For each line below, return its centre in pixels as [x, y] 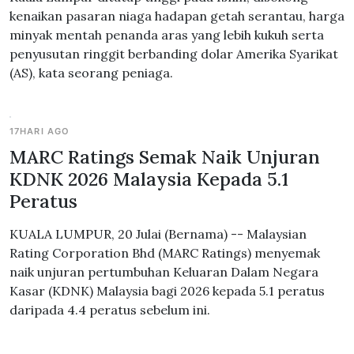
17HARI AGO [40, 131]
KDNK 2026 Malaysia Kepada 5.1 [149, 179]
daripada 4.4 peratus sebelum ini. [110, 310]
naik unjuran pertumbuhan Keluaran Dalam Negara [164, 272]
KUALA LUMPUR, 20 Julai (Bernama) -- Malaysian [158, 234]
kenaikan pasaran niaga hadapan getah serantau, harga [177, 16]
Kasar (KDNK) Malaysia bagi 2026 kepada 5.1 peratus [167, 291]
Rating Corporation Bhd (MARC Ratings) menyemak [165, 253]
